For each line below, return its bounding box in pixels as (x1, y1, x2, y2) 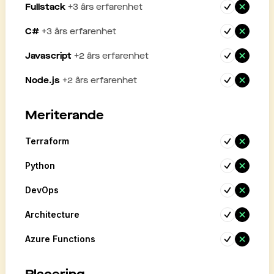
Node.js (24, 74, 60, 86)
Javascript (24, 50, 72, 62)
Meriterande (24, 107, 104, 124)
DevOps (24, 185, 59, 195)
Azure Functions (24, 234, 95, 244)
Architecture (24, 209, 80, 220)
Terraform (24, 136, 69, 146)
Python (24, 160, 55, 171)
